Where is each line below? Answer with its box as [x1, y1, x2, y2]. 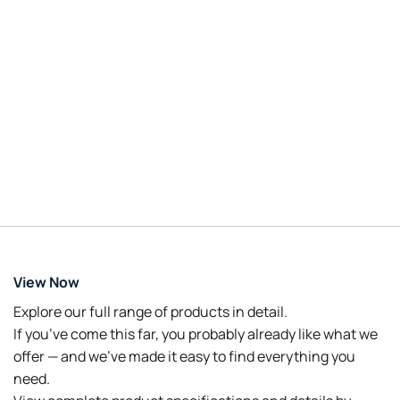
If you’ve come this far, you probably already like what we [13, 324, 378, 345]
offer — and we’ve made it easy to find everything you [13, 346, 355, 367]
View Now [13, 272, 79, 293]
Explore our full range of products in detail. [13, 302, 287, 322]
